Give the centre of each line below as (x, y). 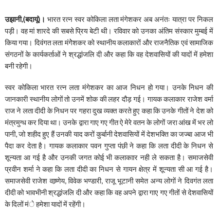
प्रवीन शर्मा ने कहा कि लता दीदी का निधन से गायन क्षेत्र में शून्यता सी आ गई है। (109, 169)
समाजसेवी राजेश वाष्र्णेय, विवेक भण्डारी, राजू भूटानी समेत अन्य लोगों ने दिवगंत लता (109, 181)
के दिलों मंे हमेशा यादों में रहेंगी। (45, 204)
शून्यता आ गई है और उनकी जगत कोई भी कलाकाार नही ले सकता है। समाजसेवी (109, 157)
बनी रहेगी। (19, 66)
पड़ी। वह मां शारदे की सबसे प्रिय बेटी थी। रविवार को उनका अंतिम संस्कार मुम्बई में (109, 31)
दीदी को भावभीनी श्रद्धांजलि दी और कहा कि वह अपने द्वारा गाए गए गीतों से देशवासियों (109, 192)
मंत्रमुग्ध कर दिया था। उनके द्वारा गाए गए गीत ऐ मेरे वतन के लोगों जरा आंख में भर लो (109, 122)
